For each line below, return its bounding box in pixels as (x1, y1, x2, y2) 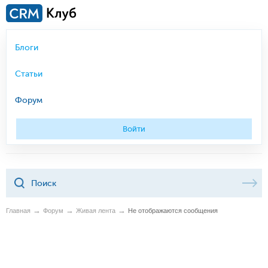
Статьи (15, 69, 42, 78)
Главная (6, 206, 31, 214)
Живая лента (76, 206, 115, 214)
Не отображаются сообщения (128, 206, 218, 214)
